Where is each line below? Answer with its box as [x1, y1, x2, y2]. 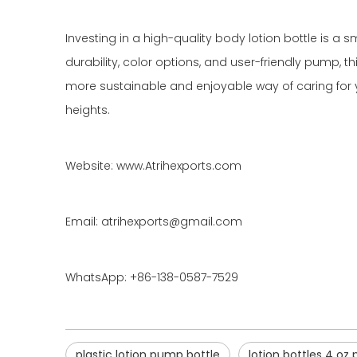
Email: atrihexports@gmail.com [65, 214, 242, 230]
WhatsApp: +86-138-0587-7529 [65, 269, 238, 286]
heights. [65, 102, 110, 119]
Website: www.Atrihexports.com [65, 158, 241, 175]
